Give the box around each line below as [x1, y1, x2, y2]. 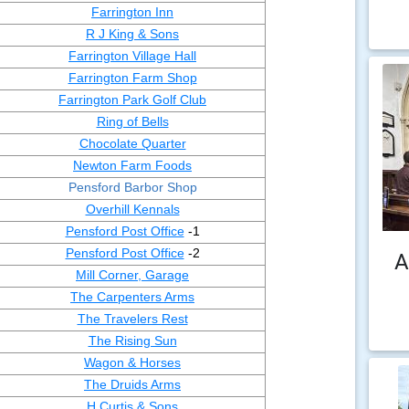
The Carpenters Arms [70, 289, 194, 304]
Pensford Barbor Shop [68, 180, 197, 194]
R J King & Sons [86, 26, 179, 41]
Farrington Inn [91, 5, 173, 19]
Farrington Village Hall [68, 48, 196, 63]
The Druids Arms [84, 377, 181, 392]
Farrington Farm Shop [68, 70, 197, 85]
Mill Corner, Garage [76, 267, 189, 282]
